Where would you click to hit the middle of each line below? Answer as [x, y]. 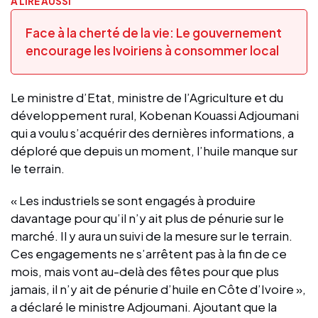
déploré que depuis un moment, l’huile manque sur [154, 150]
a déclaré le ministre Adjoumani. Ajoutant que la [144, 306]
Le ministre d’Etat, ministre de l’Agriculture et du [147, 97]
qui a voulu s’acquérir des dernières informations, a [152, 132]
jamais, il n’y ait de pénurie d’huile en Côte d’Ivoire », [158, 289]
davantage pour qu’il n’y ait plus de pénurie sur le [147, 218]
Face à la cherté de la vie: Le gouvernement [154, 32]
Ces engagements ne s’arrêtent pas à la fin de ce [149, 253]
